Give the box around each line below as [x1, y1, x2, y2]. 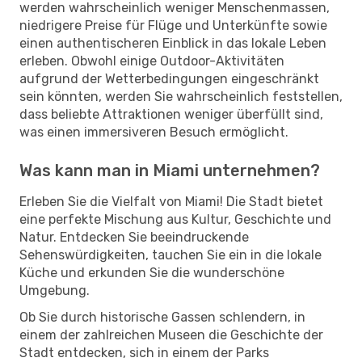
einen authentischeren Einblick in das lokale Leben [19, 35, 326, 51]
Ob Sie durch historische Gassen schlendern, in [19, 309, 305, 325]
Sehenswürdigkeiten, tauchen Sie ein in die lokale [19, 246, 322, 263]
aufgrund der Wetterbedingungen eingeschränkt [19, 70, 319, 86]
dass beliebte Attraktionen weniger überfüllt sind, [19, 106, 323, 122]
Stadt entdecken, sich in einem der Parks [19, 344, 269, 360]
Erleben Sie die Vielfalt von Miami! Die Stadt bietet [19, 193, 323, 209]
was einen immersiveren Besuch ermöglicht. [19, 124, 288, 140]
